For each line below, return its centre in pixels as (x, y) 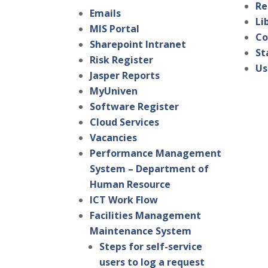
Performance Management (156, 153)
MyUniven (114, 91)
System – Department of (150, 169)
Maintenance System (141, 231)
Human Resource (130, 185)
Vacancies (114, 138)
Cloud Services (125, 122)
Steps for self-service (151, 247)
